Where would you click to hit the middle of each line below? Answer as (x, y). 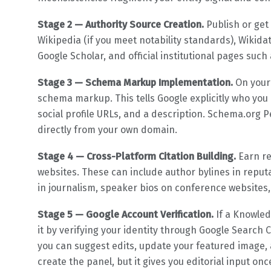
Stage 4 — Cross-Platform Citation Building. (137, 156)
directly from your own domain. (107, 129)
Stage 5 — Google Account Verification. (126, 214)
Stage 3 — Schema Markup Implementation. (135, 82)
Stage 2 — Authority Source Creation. (121, 24)
